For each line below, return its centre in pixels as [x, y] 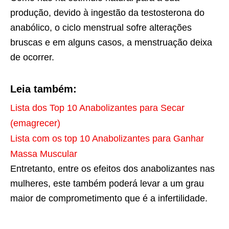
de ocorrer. [32, 57]
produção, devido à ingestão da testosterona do [107, 13]
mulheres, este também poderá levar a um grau [107, 183]
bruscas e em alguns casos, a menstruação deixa [111, 42]
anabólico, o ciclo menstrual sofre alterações [101, 27]
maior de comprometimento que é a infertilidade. [109, 198]
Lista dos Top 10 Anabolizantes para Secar [97, 108]
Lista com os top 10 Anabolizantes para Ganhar [107, 138]
